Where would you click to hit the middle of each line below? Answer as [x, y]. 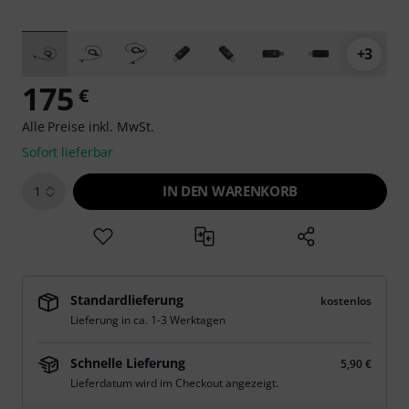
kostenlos [346, 301]
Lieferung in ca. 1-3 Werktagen [148, 320]
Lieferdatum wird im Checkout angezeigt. [174, 383]
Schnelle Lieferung [128, 363]
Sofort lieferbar [68, 152]
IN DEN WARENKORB [230, 191]
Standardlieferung [127, 300]
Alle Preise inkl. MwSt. [88, 126]
